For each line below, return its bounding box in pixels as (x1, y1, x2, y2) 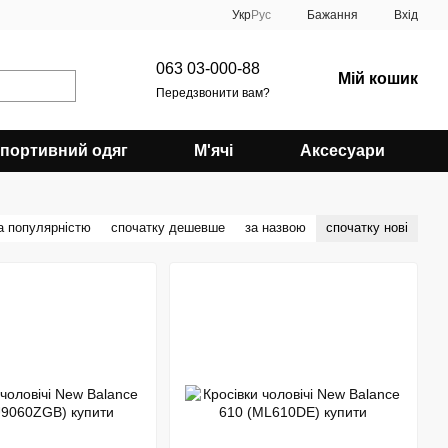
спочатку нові (326, 220, 408, 235)
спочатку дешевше (111, 220, 225, 235)
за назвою (245, 220, 306, 235)
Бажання (307, 8, 358, 22)
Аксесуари (299, 142, 385, 159)
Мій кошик (338, 69, 418, 87)
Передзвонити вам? (156, 85, 270, 100)
